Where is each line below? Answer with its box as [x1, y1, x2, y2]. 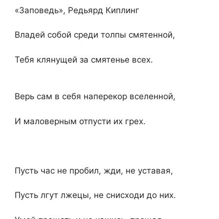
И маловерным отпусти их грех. [15, 116, 146, 126]
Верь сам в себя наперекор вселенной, [15, 91, 175, 102]
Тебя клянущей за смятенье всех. [15, 54, 153, 65]
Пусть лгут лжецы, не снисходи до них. [15, 190, 176, 200]
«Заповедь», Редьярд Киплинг [15, 5, 139, 15]
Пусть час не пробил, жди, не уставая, [15, 165, 173, 175]
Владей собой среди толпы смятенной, [15, 30, 175, 40]
